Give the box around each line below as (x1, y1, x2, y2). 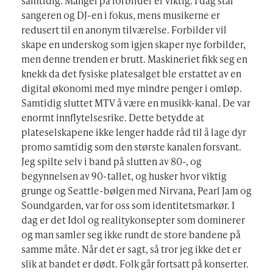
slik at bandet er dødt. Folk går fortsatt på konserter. (21, 257, 249, 271)
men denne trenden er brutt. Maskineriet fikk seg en (21, 52, 247, 66)
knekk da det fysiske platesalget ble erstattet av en (21, 66, 241, 81)
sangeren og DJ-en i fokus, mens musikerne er (21, 8, 220, 23)
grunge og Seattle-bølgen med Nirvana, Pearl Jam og (21, 183, 252, 198)
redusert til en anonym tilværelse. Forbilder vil (21, 23, 227, 37)
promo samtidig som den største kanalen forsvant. (21, 140, 241, 154)
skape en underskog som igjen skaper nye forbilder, (21, 37, 246, 52)
